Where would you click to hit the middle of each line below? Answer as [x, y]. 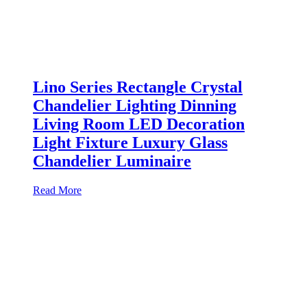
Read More [57, 190]
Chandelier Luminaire [112, 161]
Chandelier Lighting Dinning [135, 106]
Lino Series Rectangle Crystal [138, 87]
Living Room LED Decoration [139, 124]
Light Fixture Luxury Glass [130, 143]
